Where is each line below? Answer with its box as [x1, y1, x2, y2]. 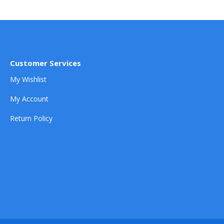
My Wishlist [10, 74, 46, 84]
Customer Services [10, 58, 81, 68]
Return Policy [10, 113, 52, 123]
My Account [10, 94, 48, 104]
